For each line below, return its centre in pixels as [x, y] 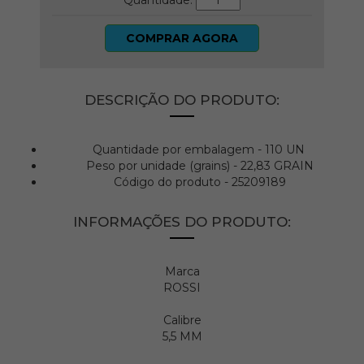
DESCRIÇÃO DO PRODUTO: [182, 100]
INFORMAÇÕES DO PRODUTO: [182, 222]
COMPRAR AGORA [182, 39]
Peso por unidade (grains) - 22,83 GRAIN [198, 166]
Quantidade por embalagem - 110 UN [198, 150]
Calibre [182, 321]
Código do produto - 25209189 [198, 182]
